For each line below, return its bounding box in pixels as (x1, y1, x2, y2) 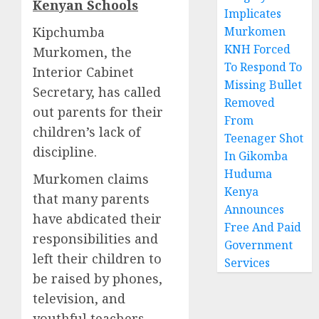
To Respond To (224, 59, 303, 75)
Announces (224, 202, 285, 218)
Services (224, 255, 271, 271)
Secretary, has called (33, 83, 161, 100)
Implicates (224, 6, 282, 22)
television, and (33, 289, 125, 307)
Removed (224, 95, 276, 111)
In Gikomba (224, 148, 288, 164)
